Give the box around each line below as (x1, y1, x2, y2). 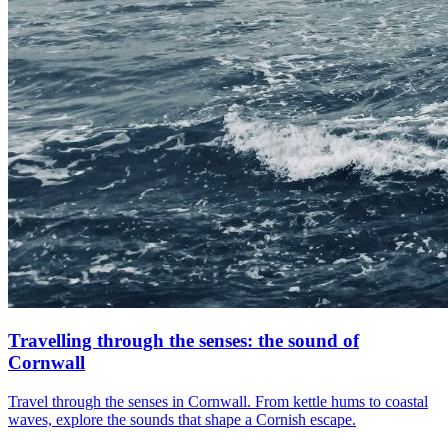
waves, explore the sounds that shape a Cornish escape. (8, 410, 356, 428)
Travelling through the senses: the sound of (8, 330, 359, 352)
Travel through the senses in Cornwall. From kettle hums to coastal (8, 392, 428, 410)
